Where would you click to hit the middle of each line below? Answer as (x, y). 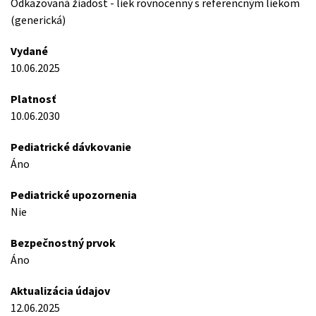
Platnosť (33, 99)
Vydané (29, 51)
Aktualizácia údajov (60, 291)
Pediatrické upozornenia (74, 195)
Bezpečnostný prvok (63, 243)
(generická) (38, 20)
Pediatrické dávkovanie (71, 147)
